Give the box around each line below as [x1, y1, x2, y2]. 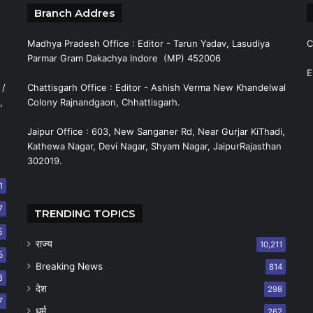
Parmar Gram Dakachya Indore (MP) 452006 [27, 52, 221, 64]
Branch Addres [34, 6, 115, 20]
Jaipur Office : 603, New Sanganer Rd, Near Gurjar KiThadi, [27, 126, 285, 137]
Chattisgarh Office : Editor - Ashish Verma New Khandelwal [27, 82, 286, 93]
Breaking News [35, 261, 103, 272]
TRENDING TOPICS [34, 207, 136, 220]
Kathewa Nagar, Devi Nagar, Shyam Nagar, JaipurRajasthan [27, 140, 282, 152]
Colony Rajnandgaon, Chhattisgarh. [27, 96, 180, 108]
